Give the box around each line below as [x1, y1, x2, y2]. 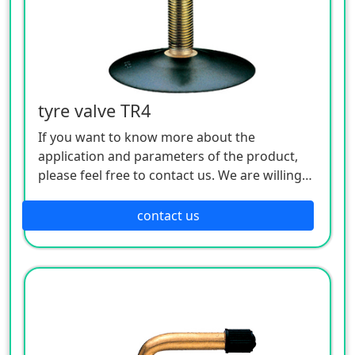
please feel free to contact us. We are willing [38, 166, 302, 184]
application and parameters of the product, [38, 147, 298, 165]
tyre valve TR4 [38, 98, 151, 122]
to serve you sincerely [38, 185, 168, 203]
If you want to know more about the [38, 128, 255, 146]
